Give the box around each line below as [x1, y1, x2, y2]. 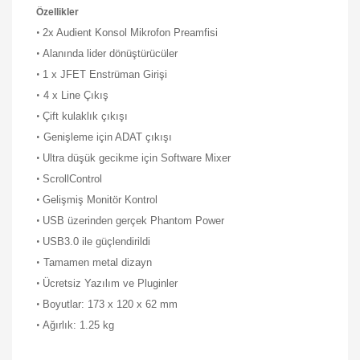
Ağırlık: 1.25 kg [43, 318, 114, 331]
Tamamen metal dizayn [40, 256, 152, 268]
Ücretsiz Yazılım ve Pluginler [43, 276, 181, 289]
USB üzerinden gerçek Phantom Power [43, 214, 224, 227]
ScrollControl [43, 172, 102, 185]
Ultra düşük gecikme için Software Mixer [43, 151, 231, 164]
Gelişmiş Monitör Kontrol [43, 193, 157, 206]
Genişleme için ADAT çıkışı [40, 130, 172, 143]
